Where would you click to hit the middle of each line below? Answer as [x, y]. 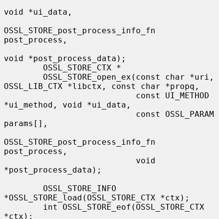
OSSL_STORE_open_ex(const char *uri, [23, 77]
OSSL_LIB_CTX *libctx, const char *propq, [102, 86]
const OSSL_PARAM [70, 114]
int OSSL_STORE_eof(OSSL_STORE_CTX [23, 207]
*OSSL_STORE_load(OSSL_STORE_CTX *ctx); [97, 197]
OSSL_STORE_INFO [23, 188]
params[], [26, 123]
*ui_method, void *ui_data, [67, 105]
